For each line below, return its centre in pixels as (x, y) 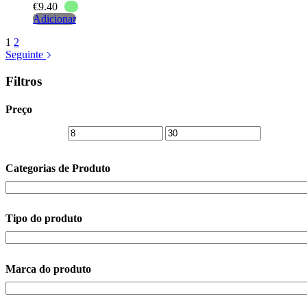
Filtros (24, 81)
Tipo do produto (44, 219)
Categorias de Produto (58, 169)
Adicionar (54, 19)
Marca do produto (48, 269)
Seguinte (26, 54)
